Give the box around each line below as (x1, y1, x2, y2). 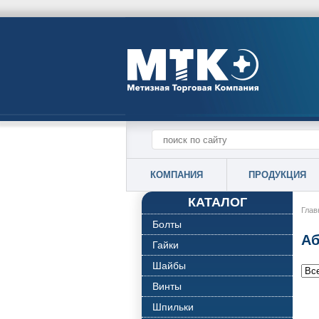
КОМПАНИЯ (150, 169, 203, 180)
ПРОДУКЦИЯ (248, 169, 306, 180)
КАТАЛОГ (187, 195, 247, 209)
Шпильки (152, 301, 194, 313)
